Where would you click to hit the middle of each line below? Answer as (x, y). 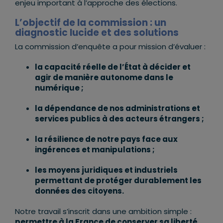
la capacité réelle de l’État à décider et (112, 67)
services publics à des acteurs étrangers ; (119, 119)
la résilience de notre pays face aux (106, 139)
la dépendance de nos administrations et (117, 108)
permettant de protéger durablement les (118, 180)
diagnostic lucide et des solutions (97, 33)
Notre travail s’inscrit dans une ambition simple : (103, 211)
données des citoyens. (79, 191)
